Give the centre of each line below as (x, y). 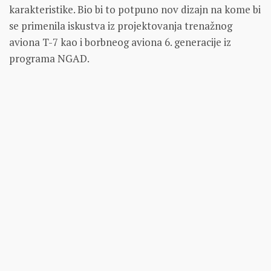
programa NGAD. (49, 58)
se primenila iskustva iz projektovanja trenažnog (121, 25)
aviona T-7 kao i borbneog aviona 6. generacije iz (120, 42)
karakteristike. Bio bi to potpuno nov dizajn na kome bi (135, 9)
